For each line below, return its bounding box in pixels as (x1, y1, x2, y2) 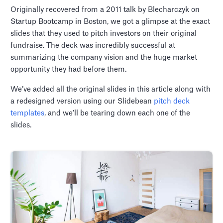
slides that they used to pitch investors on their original (10, 29, 197, 37)
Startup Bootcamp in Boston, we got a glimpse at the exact (10, 17, 211, 25)
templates (10, 109, 45, 117)
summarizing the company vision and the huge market (10, 53, 198, 61)
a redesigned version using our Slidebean (10, 97, 154, 105)
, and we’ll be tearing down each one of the (44, 109, 191, 117)
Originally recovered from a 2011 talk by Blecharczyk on (10, 5, 200, 13)
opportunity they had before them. (10, 65, 127, 73)
